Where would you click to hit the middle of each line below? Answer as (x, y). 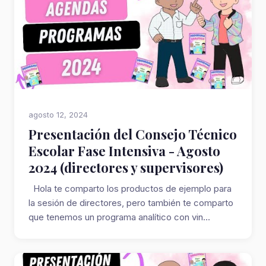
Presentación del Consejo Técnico (133, 134)
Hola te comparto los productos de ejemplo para (130, 189)
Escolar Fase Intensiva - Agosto (124, 151)
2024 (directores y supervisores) (126, 167)
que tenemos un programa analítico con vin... (119, 217)
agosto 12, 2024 (58, 115)
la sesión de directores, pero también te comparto (131, 203)
